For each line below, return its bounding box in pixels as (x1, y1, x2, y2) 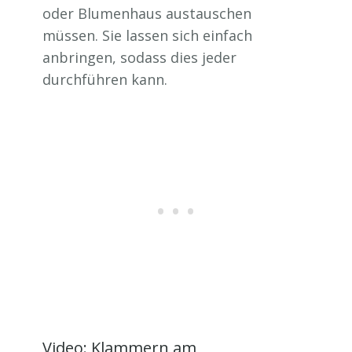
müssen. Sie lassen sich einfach (42, 26, 252, 45)
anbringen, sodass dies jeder (42, 48, 236, 67)
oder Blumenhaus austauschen (42, 4, 251, 23)
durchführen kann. (42, 70, 167, 89)
